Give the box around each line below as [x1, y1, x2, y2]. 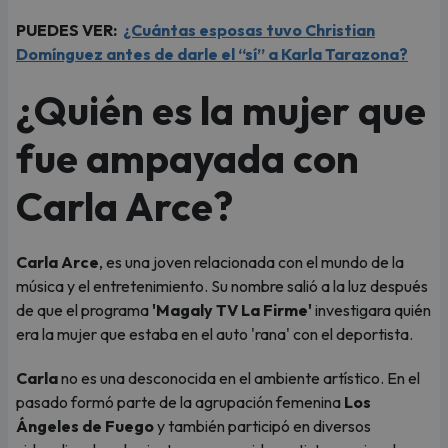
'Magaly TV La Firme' [152, 300, 312, 320]
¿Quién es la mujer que [16, 85, 426, 135]
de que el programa [16, 300, 152, 320]
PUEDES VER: [16, 20, 123, 40]
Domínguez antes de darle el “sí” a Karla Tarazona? [16, 44, 408, 64]
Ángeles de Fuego [16, 416, 154, 436]
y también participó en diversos [154, 416, 371, 436]
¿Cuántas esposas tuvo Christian [123, 20, 375, 40]
